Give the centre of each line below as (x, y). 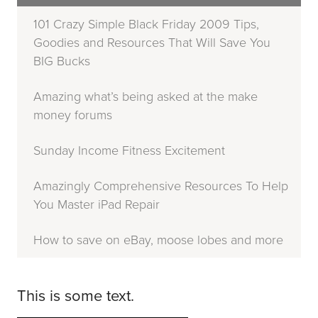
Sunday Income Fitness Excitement (129, 150)
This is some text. (76, 296)
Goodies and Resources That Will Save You (152, 42)
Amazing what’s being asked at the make (146, 96)
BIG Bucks (62, 61)
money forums (73, 115)
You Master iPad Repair (97, 204)
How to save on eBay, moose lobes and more (158, 240)
